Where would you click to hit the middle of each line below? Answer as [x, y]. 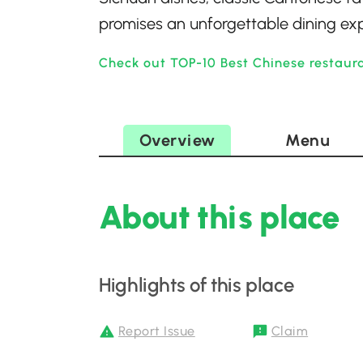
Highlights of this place [196, 285]
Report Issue [157, 331]
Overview [177, 140]
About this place [219, 217]
